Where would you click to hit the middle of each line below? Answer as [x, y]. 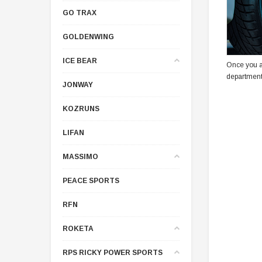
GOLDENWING [88, 37]
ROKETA [78, 228]
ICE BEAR [80, 61]
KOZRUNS [81, 108]
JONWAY [78, 85]
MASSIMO [80, 156]
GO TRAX [80, 13]
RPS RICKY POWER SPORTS [113, 252]
